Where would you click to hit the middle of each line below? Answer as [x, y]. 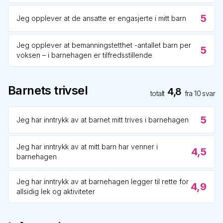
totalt [157, 93]
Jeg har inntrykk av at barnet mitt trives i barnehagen [103, 120]
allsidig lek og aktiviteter [56, 191]
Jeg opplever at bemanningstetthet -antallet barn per [104, 45]
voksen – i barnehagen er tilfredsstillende [84, 55]
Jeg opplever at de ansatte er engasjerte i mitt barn [101, 18]
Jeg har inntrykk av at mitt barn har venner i [87, 147]
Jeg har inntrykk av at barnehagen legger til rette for [103, 181]
